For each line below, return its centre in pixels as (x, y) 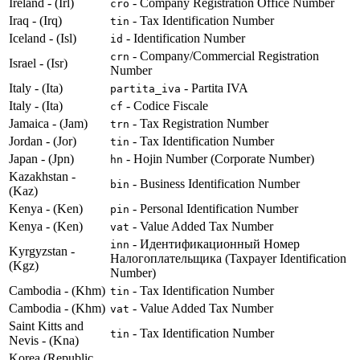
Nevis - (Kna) (44, 341)
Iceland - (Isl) (43, 39)
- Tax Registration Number (199, 124)
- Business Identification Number (215, 184)
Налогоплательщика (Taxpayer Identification (228, 259)
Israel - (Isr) (38, 63)
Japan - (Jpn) (41, 159)
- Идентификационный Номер (215, 244)
